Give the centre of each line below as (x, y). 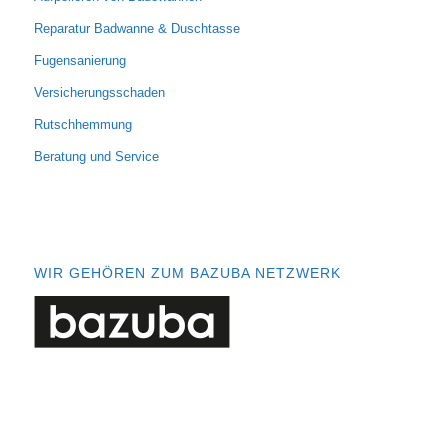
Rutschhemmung (82, 125)
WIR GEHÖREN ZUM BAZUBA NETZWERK (187, 272)
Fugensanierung (79, 61)
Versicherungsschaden (99, 93)
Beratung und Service (96, 157)
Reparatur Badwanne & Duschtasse (136, 29)
